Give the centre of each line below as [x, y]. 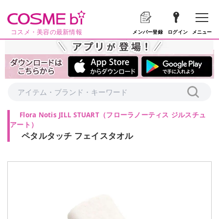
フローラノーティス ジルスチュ [156, 115]
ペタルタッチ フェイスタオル [77, 136]
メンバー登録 [148, 32]
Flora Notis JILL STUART [59, 115]
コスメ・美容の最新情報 [46, 32]
